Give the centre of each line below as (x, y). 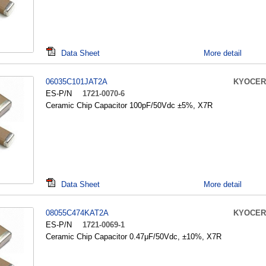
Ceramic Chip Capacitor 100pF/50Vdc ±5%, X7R (129, 105)
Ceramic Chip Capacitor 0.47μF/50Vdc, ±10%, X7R (134, 237)
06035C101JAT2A (77, 82)
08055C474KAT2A (77, 213)
